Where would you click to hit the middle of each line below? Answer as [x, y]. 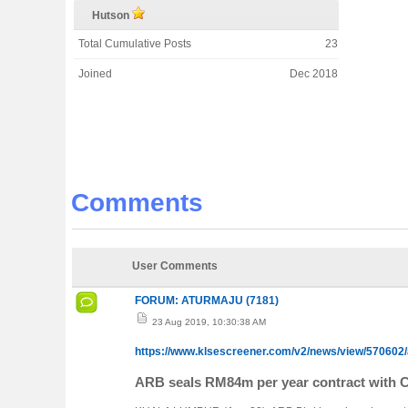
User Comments [175, 266]
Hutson [112, 15]
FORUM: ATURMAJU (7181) [207, 301]
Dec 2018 [314, 74]
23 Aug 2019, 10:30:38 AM [208, 322]
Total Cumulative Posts [135, 44]
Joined [95, 74]
